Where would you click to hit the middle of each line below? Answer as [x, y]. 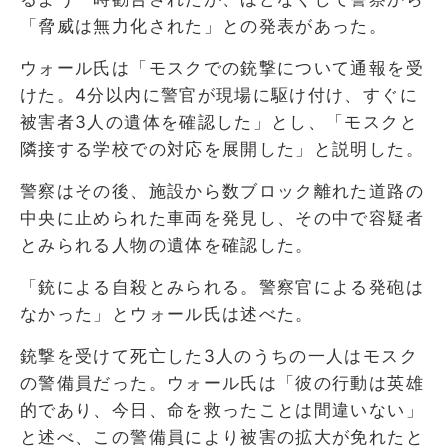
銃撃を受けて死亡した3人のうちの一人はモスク [219, 355]
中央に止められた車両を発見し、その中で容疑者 [222, 217]
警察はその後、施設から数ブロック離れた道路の [222, 190]
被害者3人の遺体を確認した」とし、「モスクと [219, 121]
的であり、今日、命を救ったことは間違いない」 [222, 409]
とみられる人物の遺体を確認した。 [167, 244]
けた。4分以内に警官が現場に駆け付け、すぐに [219, 94]
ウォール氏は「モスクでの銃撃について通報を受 [222, 67]
